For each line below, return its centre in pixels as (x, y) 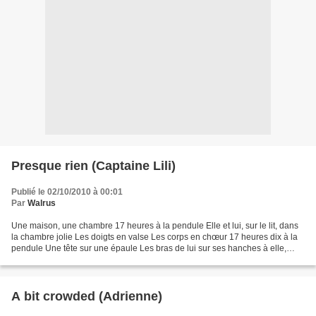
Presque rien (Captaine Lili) (93, 166)
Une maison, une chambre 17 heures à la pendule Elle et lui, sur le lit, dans (155, 226)
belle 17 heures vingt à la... (63, 260)
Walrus (42, 203)
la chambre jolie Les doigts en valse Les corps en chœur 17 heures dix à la (154, 237)
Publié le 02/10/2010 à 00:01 (67, 192)
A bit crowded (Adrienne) (130, 297)
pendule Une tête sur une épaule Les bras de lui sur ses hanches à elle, (149, 249)
